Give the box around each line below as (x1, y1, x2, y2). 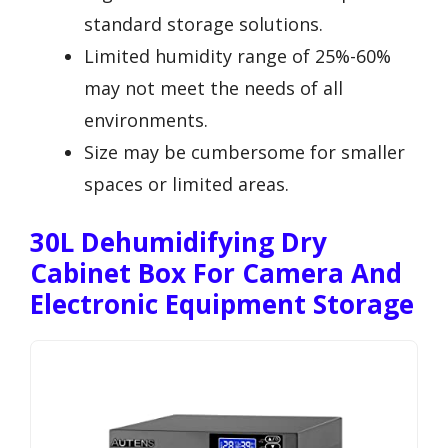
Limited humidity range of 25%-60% (84, 44, 391, 69)
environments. (84, 108, 208, 133)
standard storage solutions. (84, 12, 323, 37)
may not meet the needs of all (84, 76, 343, 101)
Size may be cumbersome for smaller (84, 140, 405, 165)
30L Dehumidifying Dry (30, 224, 327, 261)
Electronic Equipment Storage (30, 286, 414, 323)
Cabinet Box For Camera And (30, 255, 402, 292)
